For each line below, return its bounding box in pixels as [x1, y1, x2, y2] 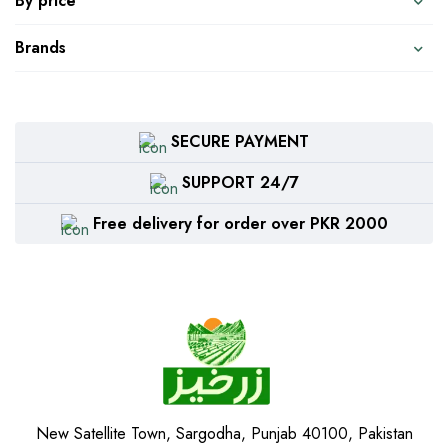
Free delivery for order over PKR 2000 [92, 212, 388, 235]
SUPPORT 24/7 [181, 171, 299, 194]
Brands [15, 36, 66, 59]
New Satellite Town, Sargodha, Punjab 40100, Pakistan [35, 421, 413, 445]
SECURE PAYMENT [171, 130, 309, 153]
